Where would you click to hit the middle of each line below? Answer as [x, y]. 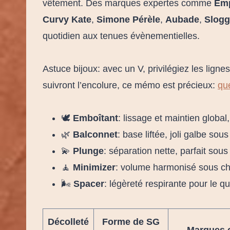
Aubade [182, 19]
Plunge [88, 151]
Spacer [89, 184]
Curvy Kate [67, 19]
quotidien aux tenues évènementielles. [121, 36]
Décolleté [68, 222]
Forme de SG [131, 222]
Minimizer [94, 167]
